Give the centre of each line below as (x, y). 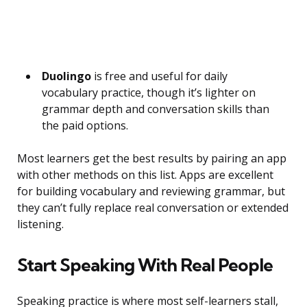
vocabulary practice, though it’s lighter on (149, 93)
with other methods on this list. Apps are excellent (145, 175)
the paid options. (85, 126)
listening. (40, 224)
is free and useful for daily (159, 76)
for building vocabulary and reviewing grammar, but (151, 192)
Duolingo (66, 76)
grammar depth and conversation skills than (156, 109)
